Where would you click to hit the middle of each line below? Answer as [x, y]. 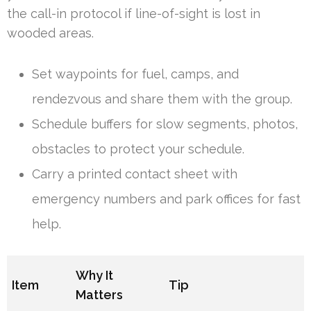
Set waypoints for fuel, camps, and [135, 74]
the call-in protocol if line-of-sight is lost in [134, 14]
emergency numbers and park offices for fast [166, 199]
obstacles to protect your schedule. [138, 149]
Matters [100, 295]
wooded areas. [50, 33]
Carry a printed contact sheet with [135, 174]
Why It [95, 276]
